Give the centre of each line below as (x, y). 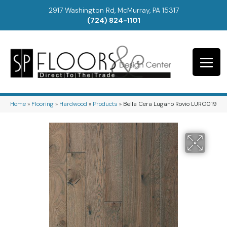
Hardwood (73, 104)
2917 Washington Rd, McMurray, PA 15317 (113, 10)
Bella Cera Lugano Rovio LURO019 (170, 104)
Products (105, 104)
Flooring (43, 104)
